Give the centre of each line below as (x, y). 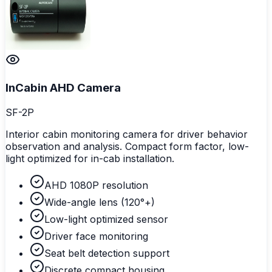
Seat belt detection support (107, 253)
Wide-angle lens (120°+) (100, 202)
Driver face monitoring (96, 236)
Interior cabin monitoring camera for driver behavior (127, 134)
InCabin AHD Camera (63, 88)
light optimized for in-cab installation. (90, 158)
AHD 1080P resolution (96, 185)
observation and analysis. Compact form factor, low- (127, 146)
